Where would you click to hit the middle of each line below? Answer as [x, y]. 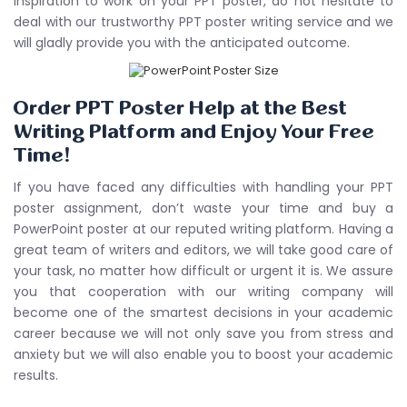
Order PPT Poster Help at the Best [180, 109]
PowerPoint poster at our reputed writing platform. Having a [203, 229]
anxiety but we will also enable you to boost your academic [203, 354]
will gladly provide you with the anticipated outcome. [182, 42]
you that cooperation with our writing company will [203, 292]
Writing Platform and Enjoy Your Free [194, 132]
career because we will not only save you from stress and [203, 333]
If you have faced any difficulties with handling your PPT [203, 187]
